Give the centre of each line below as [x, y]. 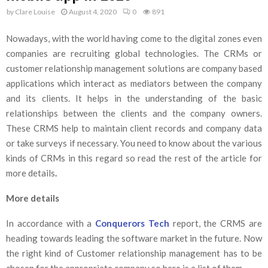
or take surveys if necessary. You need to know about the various [134, 143]
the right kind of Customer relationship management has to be [134, 253]
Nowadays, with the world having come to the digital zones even [134, 38]
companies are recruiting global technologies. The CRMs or [134, 53]
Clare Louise [35, 12]
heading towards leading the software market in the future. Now [134, 238]
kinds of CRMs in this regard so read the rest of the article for [134, 158]
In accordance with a [51, 223]
